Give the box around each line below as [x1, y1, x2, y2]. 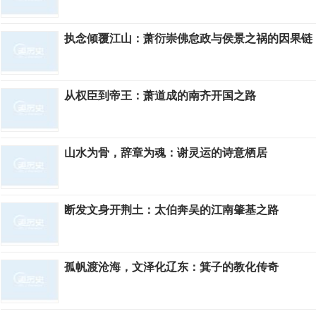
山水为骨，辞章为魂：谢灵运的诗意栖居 [64, 147, 267, 159]
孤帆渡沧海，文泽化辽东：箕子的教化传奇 [64, 261, 279, 273]
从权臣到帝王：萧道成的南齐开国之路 [64, 90, 256, 102]
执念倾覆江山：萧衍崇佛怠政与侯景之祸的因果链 [64, 32, 312, 44]
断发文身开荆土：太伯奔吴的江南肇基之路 [64, 204, 279, 216]
